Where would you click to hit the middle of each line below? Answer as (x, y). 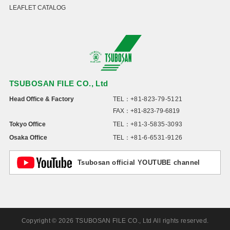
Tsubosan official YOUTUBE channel (139, 162)
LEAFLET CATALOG (37, 8)
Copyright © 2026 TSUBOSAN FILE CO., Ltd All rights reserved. (115, 221)
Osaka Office (28, 137)
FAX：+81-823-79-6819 (146, 111)
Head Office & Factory (41, 99)
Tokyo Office (27, 124)
